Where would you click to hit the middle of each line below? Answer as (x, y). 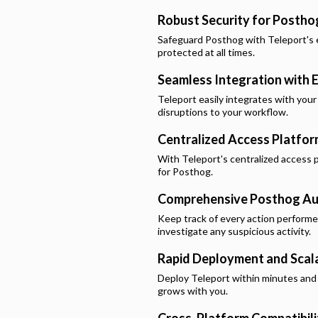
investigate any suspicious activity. (234, 231)
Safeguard (181, 39)
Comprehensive (204, 199)
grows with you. (193, 291)
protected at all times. (206, 52)
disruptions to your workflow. (223, 112)
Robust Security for (215, 20)
